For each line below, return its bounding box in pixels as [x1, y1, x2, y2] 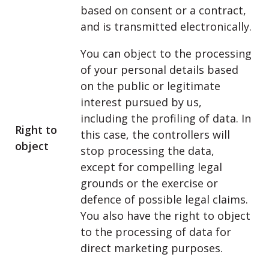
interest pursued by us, [80, 95, 202, 109]
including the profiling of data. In [80, 111, 251, 125]
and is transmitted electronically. [80, 19, 252, 34]
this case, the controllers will [80, 127, 230, 142]
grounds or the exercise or [80, 176, 218, 190]
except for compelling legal [80, 160, 222, 174]
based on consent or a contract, [80, 3, 246, 17]
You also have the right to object [80, 208, 250, 223]
